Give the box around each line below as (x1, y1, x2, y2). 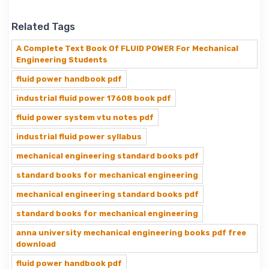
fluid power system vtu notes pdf (16, 113, 154, 122)
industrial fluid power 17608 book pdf (16, 94, 171, 103)
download (16, 240, 56, 249)
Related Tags (11, 20, 75, 33)
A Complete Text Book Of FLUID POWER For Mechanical (16, 44, 238, 53)
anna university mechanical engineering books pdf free (16, 228, 246, 238)
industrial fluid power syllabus (16, 132, 142, 142)
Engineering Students (16, 55, 107, 65)
